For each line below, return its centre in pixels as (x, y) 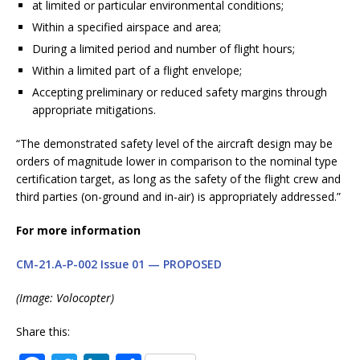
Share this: (43, 331)
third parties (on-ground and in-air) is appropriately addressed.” (178, 196)
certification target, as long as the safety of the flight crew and (178, 178)
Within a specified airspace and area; (127, 27)
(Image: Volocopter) (65, 297)
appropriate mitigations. (94, 109)
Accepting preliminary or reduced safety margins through (180, 92)
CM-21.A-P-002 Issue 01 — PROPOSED (119, 264)
